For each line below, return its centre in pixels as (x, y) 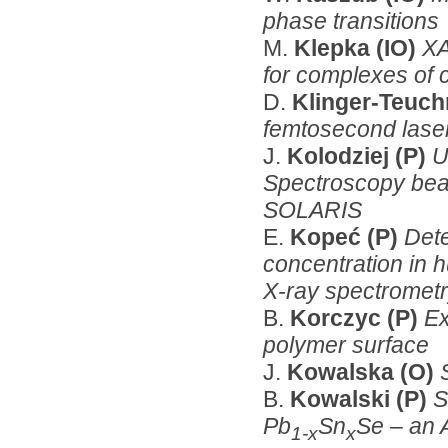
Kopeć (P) (347, 236)
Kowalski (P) (361, 398)
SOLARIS (312, 209)
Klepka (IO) (358, 47)
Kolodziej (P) (359, 155)
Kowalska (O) (363, 371)
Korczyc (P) (357, 317)
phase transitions (351, 20)
